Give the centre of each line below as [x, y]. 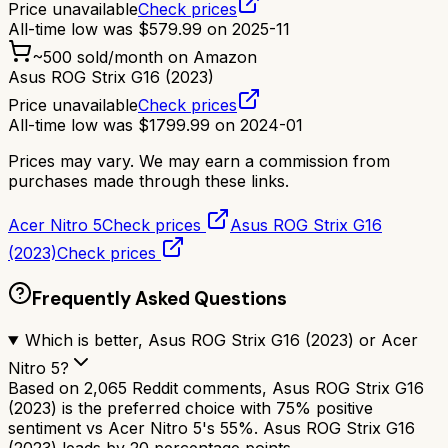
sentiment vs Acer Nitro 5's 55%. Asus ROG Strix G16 [211, 428]
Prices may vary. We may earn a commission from [199, 160]
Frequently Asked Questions [159, 299]
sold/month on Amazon [164, 56]
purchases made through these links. [148, 180]
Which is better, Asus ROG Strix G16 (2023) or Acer [221, 340]
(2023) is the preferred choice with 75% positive [190, 408]
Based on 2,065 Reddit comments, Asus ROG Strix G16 [216, 388]
